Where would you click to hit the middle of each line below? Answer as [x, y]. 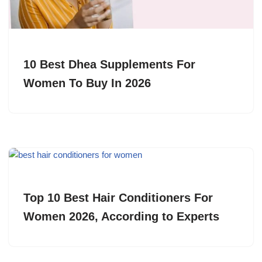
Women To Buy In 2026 [87, 83]
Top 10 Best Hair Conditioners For [118, 197]
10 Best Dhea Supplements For [109, 64]
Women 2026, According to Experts [121, 216]
